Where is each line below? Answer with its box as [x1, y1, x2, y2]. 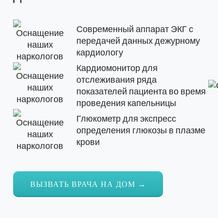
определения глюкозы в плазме [76, 126, 205, 136]
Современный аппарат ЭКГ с [76, 24, 193, 35]
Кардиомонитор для [76, 63, 158, 73]
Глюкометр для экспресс [76, 114, 176, 124]
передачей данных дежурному [76, 36, 200, 46]
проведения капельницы [76, 98, 176, 109]
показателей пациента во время [76, 87, 206, 97]
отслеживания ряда [76, 75, 157, 85]
